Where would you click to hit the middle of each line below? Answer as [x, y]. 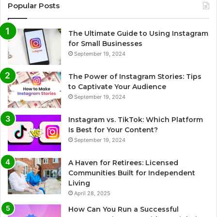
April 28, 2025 [92, 194]
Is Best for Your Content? [113, 130]
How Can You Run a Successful [124, 209]
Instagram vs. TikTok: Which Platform [136, 120]
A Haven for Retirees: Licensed [123, 163]
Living [79, 183]
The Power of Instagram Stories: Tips [135, 77]
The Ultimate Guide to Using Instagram [138, 34]
